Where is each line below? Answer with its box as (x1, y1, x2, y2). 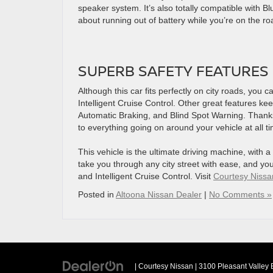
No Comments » (209, 190, 272, 199)
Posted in (78, 190, 116, 199)
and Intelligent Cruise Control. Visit (78, 171, 213, 181)
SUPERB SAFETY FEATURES (78, 60, 269, 80)
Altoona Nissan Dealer (116, 190, 202, 199)
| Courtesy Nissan (133, 262, 193, 271)
